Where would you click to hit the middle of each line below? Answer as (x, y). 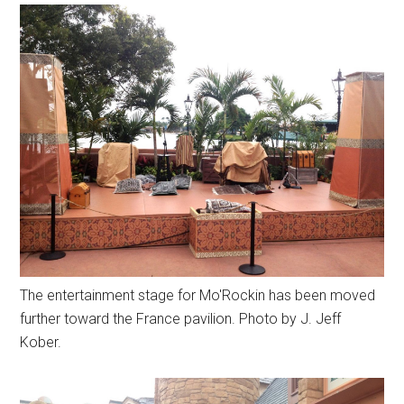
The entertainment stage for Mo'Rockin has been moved (198, 296)
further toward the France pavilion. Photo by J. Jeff (181, 319)
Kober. (41, 343)
